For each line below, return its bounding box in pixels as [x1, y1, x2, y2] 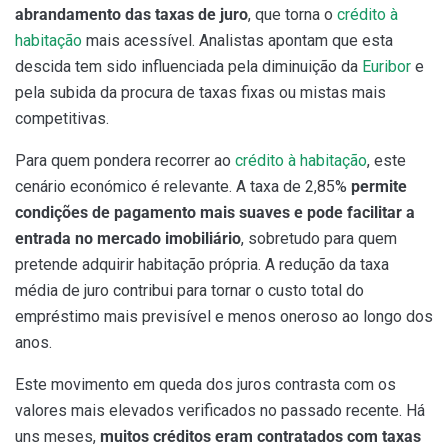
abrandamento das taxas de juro [15, 5, 248, 25]
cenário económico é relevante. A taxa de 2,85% [15, 177, 351, 197]
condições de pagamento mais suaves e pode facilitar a [15, 203, 415, 223]
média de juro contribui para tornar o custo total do [15, 281, 364, 301]
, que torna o [248, 5, 337, 25]
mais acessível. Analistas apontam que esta [82, 31, 393, 51]
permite [351, 177, 407, 197]
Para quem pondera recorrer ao [15, 151, 235, 171]
